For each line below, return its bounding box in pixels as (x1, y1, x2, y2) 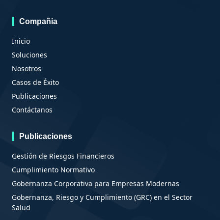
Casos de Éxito (12, 77, 59, 87)
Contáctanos (12, 105, 53, 114)
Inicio (12, 36, 30, 46)
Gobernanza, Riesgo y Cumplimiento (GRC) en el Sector (12, 192, 192, 202)
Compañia (19, 17, 57, 26)
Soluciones (12, 50, 47, 59)
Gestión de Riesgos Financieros (12, 151, 114, 161)
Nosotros (12, 63, 41, 73)
